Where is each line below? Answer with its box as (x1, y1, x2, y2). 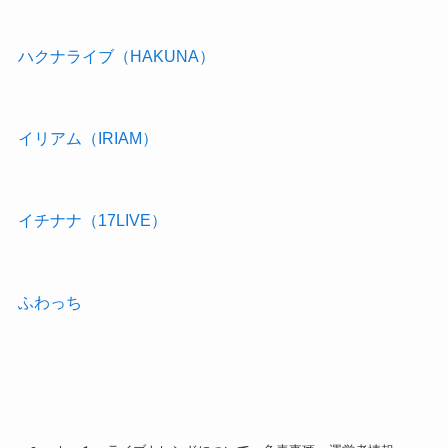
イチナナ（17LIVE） (17, 211, 167, 230)
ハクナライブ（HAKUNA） (17, 46, 215, 65)
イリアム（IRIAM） (17, 128, 158, 147)
